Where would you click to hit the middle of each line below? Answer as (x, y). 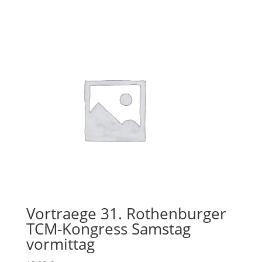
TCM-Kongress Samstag (108, 228)
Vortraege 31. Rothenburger (126, 213)
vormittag (60, 244)
